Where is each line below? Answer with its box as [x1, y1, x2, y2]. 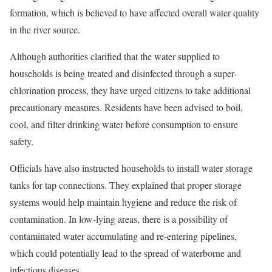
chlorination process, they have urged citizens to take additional [10, 83, 251, 97]
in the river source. [10, 22, 80, 36]
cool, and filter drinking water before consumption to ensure [10, 117, 238, 131]
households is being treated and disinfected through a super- [10, 66, 237, 80]
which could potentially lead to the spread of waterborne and [10, 246, 241, 259]
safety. [10, 134, 33, 148]
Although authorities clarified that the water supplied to [10, 49, 220, 63]
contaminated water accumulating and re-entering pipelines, [10, 229, 237, 242]
